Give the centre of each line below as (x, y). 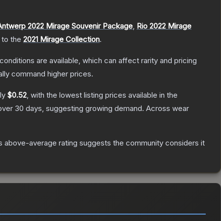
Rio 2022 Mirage (164, 26)
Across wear (167, 109)
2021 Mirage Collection (61, 39)
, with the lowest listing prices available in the (102, 95)
